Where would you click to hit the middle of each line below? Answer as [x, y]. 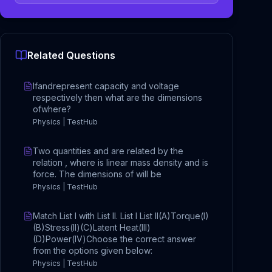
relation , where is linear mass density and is [121, 162]
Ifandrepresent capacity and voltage [106, 86]
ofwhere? [52, 109]
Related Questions [71, 55]
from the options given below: [93, 250]
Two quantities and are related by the [108, 151]
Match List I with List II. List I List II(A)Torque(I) [121, 216]
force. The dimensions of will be [97, 174]
